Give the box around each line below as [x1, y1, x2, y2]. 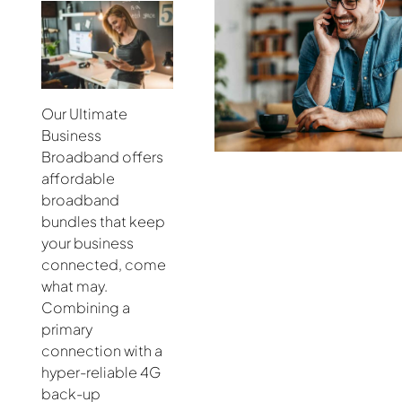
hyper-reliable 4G [41, 362, 161, 381]
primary [41, 319, 92, 338]
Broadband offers [41, 146, 163, 166]
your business [41, 232, 134, 252]
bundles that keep [41, 211, 165, 231]
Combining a [41, 297, 130, 317]
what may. [41, 275, 108, 295]
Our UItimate [41, 103, 127, 123]
